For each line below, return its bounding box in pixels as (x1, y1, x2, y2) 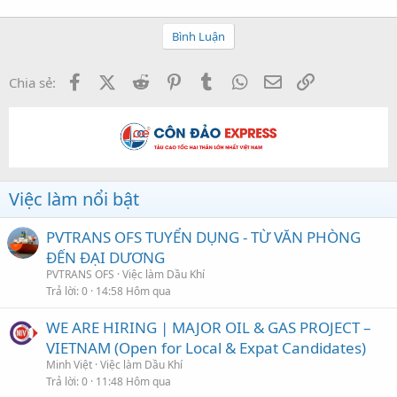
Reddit (152, 71, 191, 90)
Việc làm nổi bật (9, 186, 139, 211)
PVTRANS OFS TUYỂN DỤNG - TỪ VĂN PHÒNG (46, 226, 361, 247)
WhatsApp (250, 71, 314, 90)
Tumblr (217, 71, 261, 90)
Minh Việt (46, 356, 92, 372)
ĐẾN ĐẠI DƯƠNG (46, 246, 165, 268)
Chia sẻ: (9, 73, 56, 91)
